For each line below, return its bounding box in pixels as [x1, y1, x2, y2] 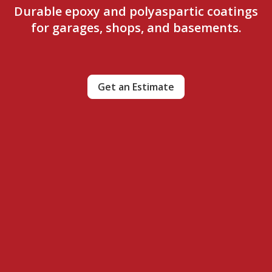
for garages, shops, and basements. [30, 19, 242, 36]
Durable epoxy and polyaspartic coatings [14, 2, 258, 19]
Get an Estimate [98, 80, 174, 93]
